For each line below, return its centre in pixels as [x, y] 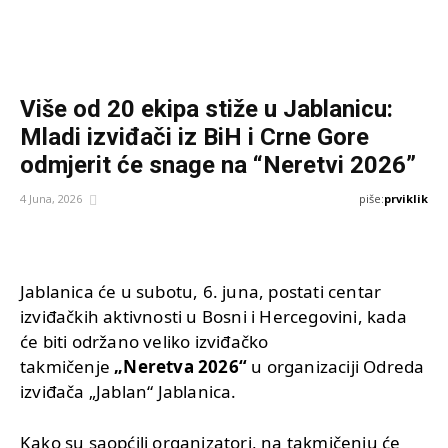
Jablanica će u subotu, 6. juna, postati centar [201, 291]
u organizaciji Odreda [336, 366]
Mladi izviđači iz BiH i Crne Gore [194, 137]
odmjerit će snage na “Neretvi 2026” [218, 165]
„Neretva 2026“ [181, 366]
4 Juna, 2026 [51, 199]
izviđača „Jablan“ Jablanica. [128, 391]
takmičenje [67, 366]
